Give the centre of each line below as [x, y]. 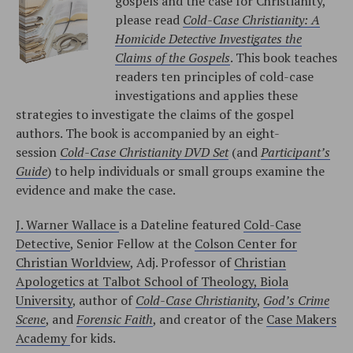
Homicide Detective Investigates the [208, 38]
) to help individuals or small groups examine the [186, 171]
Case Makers [301, 319]
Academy [43, 338]
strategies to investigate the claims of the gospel [155, 114]
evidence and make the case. [96, 190]
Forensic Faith [115, 319]
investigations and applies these [206, 95]
